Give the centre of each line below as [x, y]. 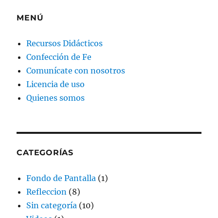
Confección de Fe [59, 57]
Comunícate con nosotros [76, 71]
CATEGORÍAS [45, 153]
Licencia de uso [56, 84]
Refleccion [47, 192]
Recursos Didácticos [65, 43]
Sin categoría [52, 205]
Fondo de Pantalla [61, 178]
